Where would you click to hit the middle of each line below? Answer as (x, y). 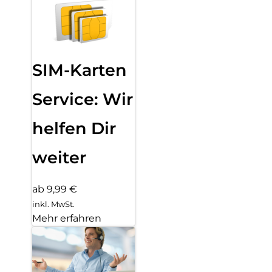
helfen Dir (74, 128)
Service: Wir (83, 99)
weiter (59, 157)
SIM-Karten (80, 70)
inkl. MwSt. (53, 204)
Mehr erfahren (67, 218)
